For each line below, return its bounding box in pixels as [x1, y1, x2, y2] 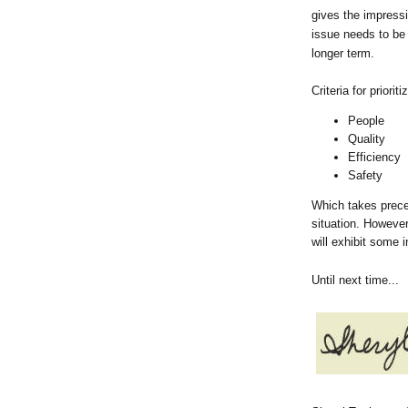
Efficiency [348, 150, 401, 165]
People [348, 114, 384, 128]
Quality [348, 132, 385, 147]
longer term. [311, 46, 374, 61]
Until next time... [311, 273, 399, 288]
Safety [348, 168, 390, 183]
